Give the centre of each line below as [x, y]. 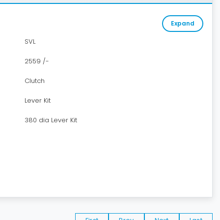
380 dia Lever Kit [51, 120]
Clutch [34, 81]
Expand [182, 23]
